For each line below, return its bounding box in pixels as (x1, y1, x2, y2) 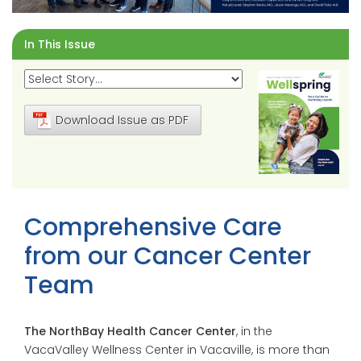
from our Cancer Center (24, 239, 311, 274)
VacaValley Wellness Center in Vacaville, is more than (24, 342, 330, 359)
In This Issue (24, 36, 95, 53)
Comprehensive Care (24, 210, 282, 245)
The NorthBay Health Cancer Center (24, 323, 236, 340)
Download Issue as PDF (56, 112, 189, 129)
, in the (236, 323, 272, 340)
